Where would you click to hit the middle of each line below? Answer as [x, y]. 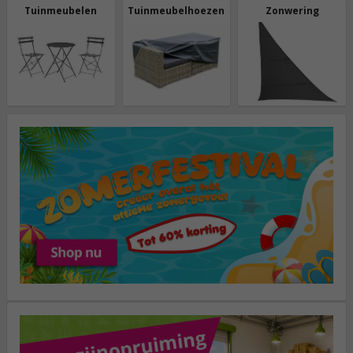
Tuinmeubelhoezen [176, 11]
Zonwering [292, 11]
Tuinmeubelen [61, 11]
